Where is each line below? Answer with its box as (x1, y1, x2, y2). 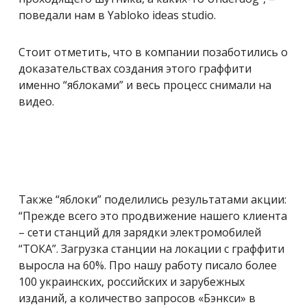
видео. (19, 93, 54, 109)
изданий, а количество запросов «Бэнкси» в (19, 290, 256, 306)
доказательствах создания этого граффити (19, 60, 251, 76)
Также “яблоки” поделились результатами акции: (19, 191, 286, 207)
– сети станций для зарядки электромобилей (19, 224, 261, 240)
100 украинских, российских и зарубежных (19, 273, 245, 289)
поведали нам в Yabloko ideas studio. (19, 7, 216, 23)
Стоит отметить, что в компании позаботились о (19, 44, 288, 60)
